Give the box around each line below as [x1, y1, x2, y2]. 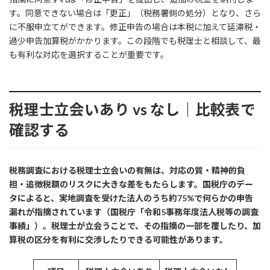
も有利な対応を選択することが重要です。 [9, 49, 169, 60]
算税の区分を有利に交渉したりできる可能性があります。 [9, 234, 228, 245]
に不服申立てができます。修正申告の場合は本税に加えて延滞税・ [9, 21, 261, 32]
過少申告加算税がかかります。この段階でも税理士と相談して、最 [9, 35, 261, 46]
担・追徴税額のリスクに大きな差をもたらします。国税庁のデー [9, 178, 253, 189]
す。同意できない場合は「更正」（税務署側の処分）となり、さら [9, 7, 261, 18]
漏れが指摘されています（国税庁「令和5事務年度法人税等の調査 [9, 206, 259, 217]
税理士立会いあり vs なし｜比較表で [9, 100, 256, 118]
